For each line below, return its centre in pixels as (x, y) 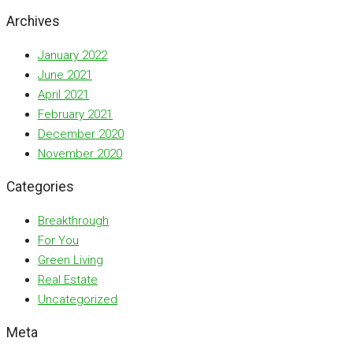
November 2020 (80, 153)
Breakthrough (73, 220)
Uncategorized (78, 299)
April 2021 (63, 94)
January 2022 (72, 55)
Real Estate (68, 279)
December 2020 (81, 134)
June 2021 (65, 74)
